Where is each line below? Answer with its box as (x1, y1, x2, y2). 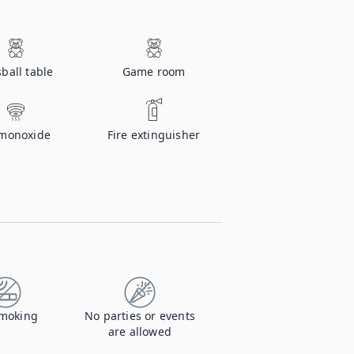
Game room (122, 64, 186, 79)
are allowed (107, 324, 172, 339)
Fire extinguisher (107, 127, 201, 142)
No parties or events (85, 308, 195, 323)
